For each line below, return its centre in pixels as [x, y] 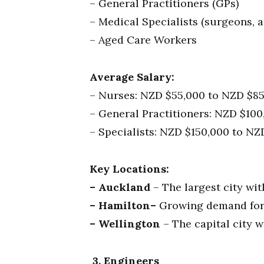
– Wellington [125, 224]
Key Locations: [129, 169]
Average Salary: [132, 77]
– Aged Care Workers [143, 40]
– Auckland [120, 187]
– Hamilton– [123, 205]
